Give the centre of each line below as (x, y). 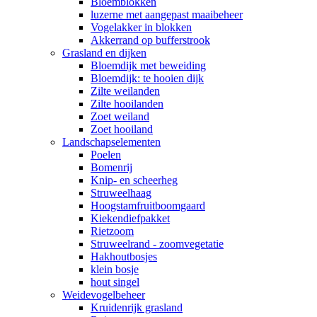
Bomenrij (111, 167)
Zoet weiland (120, 116)
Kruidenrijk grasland (137, 307)
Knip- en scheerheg (134, 180)
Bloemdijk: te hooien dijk (147, 78)
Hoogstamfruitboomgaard (148, 206)
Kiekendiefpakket (130, 218)
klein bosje (115, 269)
